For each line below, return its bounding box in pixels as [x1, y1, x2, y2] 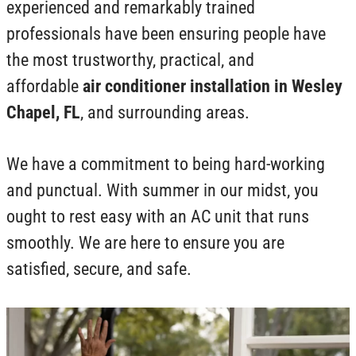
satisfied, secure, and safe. [6, 259, 192, 280]
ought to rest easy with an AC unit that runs [6, 207, 309, 227]
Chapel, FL [6, 103, 80, 123]
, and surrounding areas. [80, 103, 250, 123]
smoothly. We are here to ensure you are [6, 233, 284, 253]
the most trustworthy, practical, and [6, 50, 254, 71]
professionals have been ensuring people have [6, 24, 326, 44]
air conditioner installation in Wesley [83, 76, 342, 97]
